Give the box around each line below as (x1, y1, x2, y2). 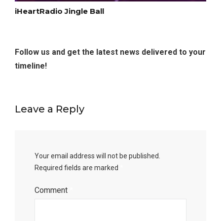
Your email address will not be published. (35, 152, 160, 160)
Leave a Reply (15, 103, 84, 115)
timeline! (15, 61, 47, 71)
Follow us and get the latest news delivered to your (15, 47, 206, 57)
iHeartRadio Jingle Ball (15, 6, 104, 16)
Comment (35, 185, 70, 195)
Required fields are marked (35, 164, 120, 172)
